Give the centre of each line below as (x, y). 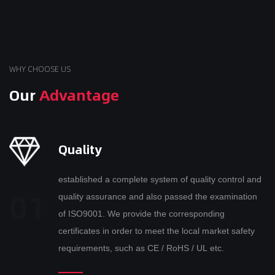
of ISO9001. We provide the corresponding (83, 214)
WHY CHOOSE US (40, 69)
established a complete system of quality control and (160, 180)
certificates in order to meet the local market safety (130, 231)
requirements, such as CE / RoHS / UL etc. (141, 248)
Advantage (79, 95)
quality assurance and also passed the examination (72, 197)
